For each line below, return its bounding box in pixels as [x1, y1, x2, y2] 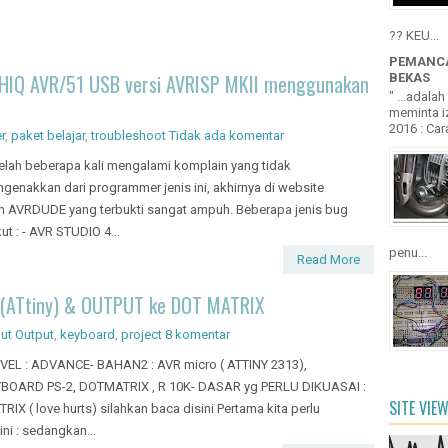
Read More [297, 251, 360, 267]
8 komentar [165, 326, 230, 342]
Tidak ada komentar [169, 127, 284, 143]
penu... [389, 245, 427, 261]
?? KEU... [389, 28, 439, 44]
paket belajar [11, 127, 85, 143]
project [121, 326, 162, 342]
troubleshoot [91, 127, 166, 143]
